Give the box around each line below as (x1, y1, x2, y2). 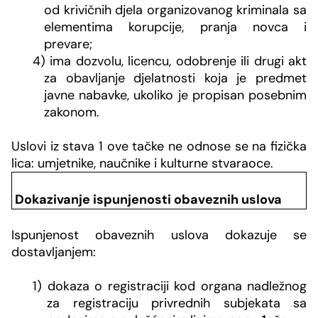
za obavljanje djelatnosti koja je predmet (44, 69, 307, 87)
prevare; (44, 35, 92, 53)
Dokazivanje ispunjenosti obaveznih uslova (15, 190, 283, 208)
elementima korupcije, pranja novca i (44, 18, 307, 35)
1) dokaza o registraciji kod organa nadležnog (33, 278, 307, 295)
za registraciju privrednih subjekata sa (47, 295, 307, 312)
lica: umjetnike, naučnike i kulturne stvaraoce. (11, 154, 273, 172)
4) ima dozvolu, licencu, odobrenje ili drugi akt (33, 52, 307, 70)
